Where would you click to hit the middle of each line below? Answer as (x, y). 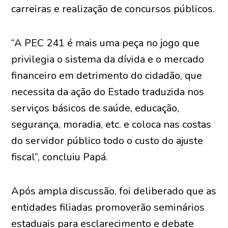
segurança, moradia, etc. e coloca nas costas (111, 124)
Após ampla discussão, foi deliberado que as (114, 191)
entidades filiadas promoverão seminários (108, 207)
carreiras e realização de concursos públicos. (113, 9)
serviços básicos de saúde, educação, (95, 108)
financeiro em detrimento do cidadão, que (107, 76)
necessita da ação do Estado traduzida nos (108, 92)
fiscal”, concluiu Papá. (60, 157)
